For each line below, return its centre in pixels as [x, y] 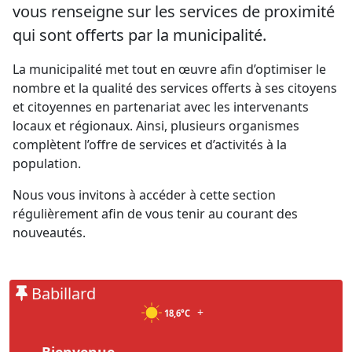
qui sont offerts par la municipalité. [139, 35]
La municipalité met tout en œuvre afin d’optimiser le [169, 69]
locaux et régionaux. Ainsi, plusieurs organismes [156, 126]
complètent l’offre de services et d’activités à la [150, 145]
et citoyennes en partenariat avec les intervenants [161, 107]
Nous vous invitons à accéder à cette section [144, 195]
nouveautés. [49, 233]
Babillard [62, 293]
